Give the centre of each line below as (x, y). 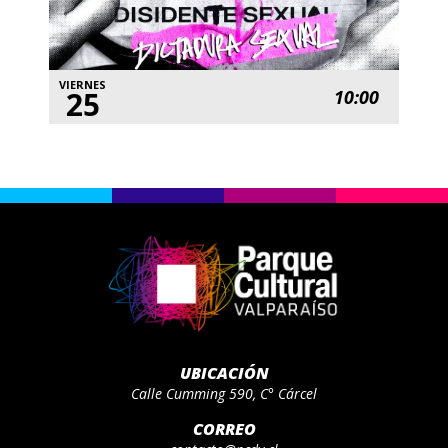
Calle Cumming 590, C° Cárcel (224, 393)
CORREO (224, 428)
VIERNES (83, 85)
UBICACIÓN (224, 372)
